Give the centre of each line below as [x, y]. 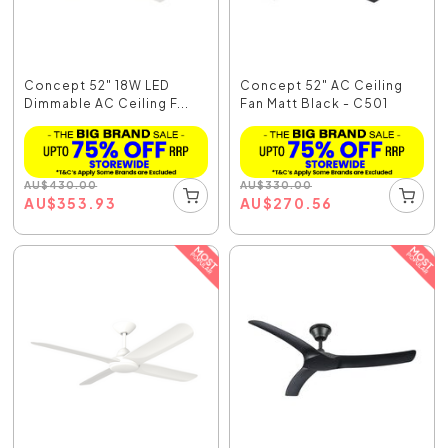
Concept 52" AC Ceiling [321, 86]
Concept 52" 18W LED [97, 86]
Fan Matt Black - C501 [314, 104]
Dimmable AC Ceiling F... [107, 104]
